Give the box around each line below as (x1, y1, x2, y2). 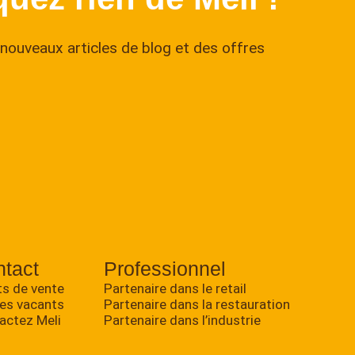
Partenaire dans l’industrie (104, 311, 261, 328)
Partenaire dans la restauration (104, 296, 291, 312)
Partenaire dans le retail (104, 280, 247, 296)
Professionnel (104, 257, 227, 280)
